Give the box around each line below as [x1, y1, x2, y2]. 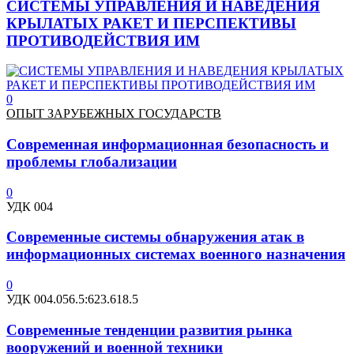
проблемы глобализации [6, 153, 177, 170]
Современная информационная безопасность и [6, 135, 329, 153]
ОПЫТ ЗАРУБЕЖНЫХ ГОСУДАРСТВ [6, 107, 221, 121]
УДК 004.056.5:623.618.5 [6, 292, 138, 307]
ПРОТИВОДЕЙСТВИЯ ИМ [6, 32, 200, 49]
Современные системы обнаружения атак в [6, 228, 304, 246]
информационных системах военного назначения [6, 246, 345, 263]
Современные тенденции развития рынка [6, 321, 292, 338]
